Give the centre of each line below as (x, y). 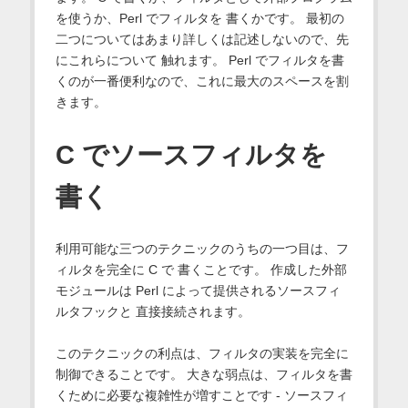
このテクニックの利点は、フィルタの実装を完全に (202, 354)
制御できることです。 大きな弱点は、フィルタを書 (204, 375)
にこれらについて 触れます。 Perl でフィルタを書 (199, 61)
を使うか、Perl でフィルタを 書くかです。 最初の (199, 19)
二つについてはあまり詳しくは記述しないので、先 (202, 40)
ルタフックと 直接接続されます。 (153, 312)
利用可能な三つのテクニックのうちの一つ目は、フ (202, 249)
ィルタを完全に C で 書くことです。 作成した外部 (201, 270)
